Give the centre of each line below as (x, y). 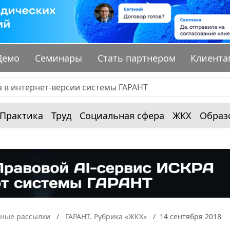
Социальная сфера (122, 116)
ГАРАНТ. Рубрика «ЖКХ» (106, 216)
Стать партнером (136, 58)
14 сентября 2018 (190, 216)
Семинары (59, 58)
